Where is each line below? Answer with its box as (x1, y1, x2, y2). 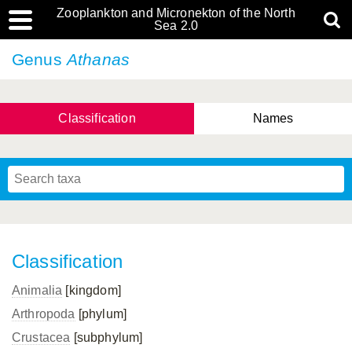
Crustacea (12, 331, 71, 344)
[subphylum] (70, 331, 143, 344)
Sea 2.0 (153, 19, 199, 32)
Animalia (12, 284, 63, 297)
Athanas (66, 50, 130, 68)
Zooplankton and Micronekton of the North (57, 6, 295, 20)
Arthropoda (12, 307, 75, 321)
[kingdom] (62, 284, 121, 297)
